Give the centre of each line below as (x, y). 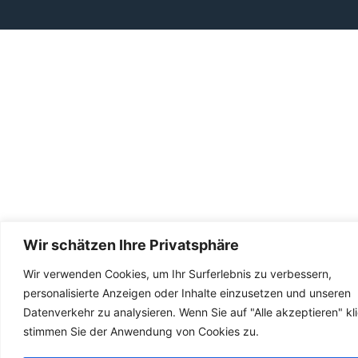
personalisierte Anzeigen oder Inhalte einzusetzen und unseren (187, 292)
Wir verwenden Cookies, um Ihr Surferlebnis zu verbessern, (177, 273)
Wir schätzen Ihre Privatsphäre (131, 245)
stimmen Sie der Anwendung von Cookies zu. (141, 331)
